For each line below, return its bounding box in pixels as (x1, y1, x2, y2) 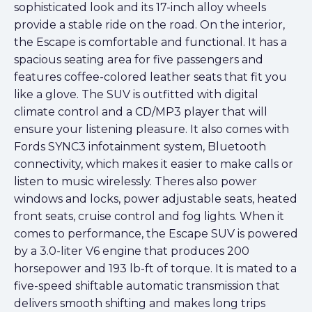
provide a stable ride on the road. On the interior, (14, 18, 285, 32)
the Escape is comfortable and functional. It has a (14, 36, 287, 49)
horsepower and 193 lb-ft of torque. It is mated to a (14, 262, 297, 276)
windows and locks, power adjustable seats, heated (14, 192, 297, 206)
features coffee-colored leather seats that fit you (14, 70, 287, 84)
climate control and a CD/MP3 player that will (14, 105, 267, 119)
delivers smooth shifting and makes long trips (14, 297, 265, 311)
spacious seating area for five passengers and (14, 53, 263, 67)
